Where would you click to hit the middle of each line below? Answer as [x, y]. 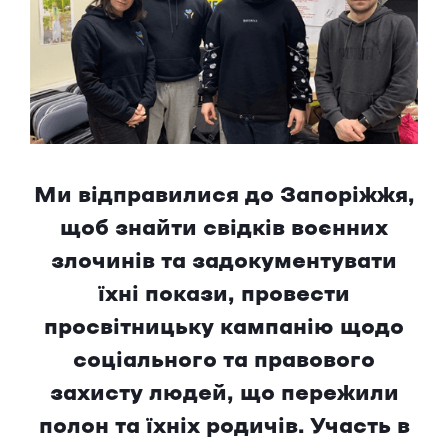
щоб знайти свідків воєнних [224, 229]
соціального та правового [224, 361]
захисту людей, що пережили [224, 394]
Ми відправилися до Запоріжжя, [224, 196]
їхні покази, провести [224, 295]
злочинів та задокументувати [224, 262]
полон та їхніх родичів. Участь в [224, 427]
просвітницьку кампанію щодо [224, 328]
